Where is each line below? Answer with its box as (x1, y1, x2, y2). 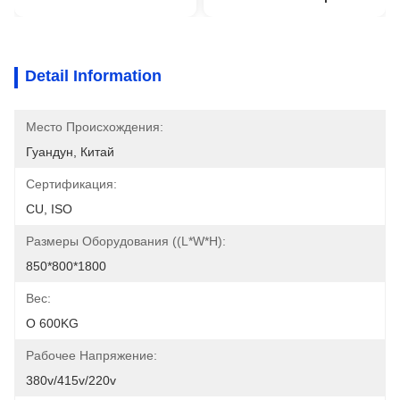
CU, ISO (26, 202, 72, 216)
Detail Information (25, 67, 162, 85)
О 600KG (26, 316, 79, 330)
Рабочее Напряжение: (26, 348, 157, 362)
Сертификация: (26, 177, 117, 191)
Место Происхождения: (26, 120, 163, 134)
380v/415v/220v (26, 373, 116, 387)
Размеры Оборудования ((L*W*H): (26, 234, 226, 248)
